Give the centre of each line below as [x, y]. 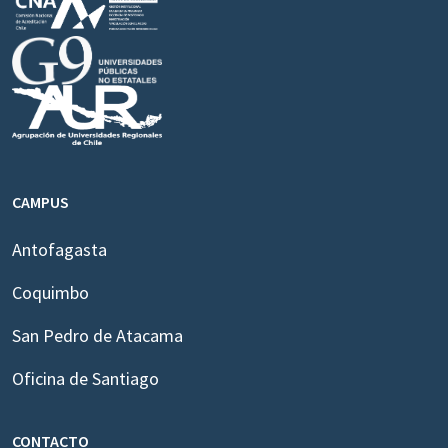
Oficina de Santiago [85, 379]
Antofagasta [59, 250]
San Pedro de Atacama [97, 336]
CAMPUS [40, 202]
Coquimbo [50, 293]
